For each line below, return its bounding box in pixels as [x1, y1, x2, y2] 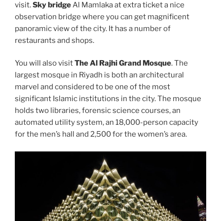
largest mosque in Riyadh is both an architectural [15, 71, 184, 80]
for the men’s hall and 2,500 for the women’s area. [15, 130, 187, 139]
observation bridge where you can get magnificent [15, 12, 189, 21]
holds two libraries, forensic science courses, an [15, 106, 181, 115]
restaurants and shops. [15, 36, 96, 45]
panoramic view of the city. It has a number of [15, 24, 171, 33]
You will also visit [15, 59, 74, 68]
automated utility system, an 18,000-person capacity [15, 118, 198, 127]
